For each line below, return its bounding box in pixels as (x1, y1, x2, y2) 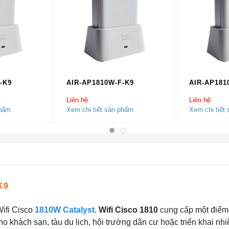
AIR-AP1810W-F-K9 (66, 79, 134, 86)
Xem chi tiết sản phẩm (66, 106, 133, 113)
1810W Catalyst (35, 205, 95, 214)
